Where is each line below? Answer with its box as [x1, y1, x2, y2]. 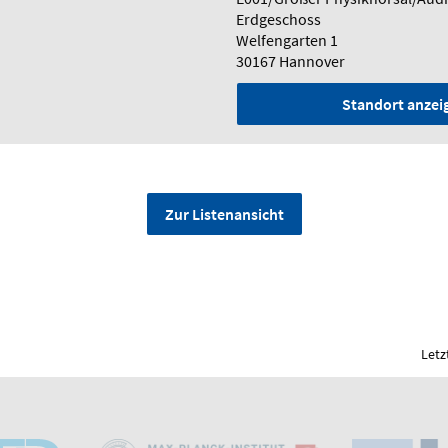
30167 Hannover [236, 51, 345, 71]
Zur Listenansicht [164, 204, 284, 224]
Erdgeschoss [236, 9, 321, 29]
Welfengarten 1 [236, 30, 338, 50]
